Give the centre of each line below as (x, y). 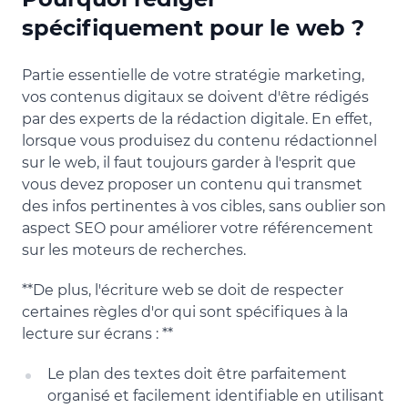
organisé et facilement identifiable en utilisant (216, 396)
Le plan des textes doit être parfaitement (197, 374)
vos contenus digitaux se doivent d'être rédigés (195, 97)
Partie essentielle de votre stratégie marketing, (193, 75)
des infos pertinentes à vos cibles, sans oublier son (204, 206)
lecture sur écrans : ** (97, 334)
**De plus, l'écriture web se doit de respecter (183, 290)
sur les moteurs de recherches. (134, 250)
